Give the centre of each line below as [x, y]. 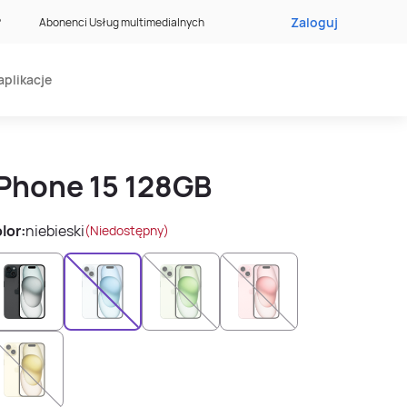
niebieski [55, 231]
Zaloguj [314, 22]
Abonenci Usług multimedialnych [121, 22]
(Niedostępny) [127, 230]
